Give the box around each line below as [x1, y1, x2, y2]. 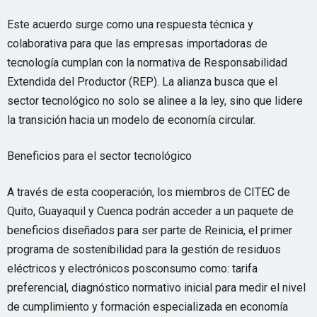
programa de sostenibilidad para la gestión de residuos [7, 243, 281, 256]
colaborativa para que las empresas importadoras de [7, 37, 267, 50]
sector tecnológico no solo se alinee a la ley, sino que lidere [7, 94, 303, 108]
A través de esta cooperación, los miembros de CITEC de [7, 185, 290, 199]
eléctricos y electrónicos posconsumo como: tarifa [7, 262, 258, 275]
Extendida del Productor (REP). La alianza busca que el [7, 75, 277, 88]
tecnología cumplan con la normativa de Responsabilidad [7, 56, 287, 69]
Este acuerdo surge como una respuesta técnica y [7, 18, 253, 31]
